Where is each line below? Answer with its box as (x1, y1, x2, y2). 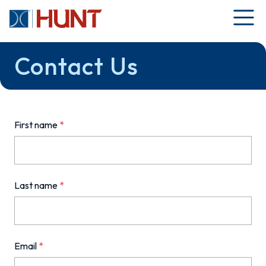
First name (14, 119, 59, 131)
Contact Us (14, 51, 139, 81)
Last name (14, 179, 59, 191)
